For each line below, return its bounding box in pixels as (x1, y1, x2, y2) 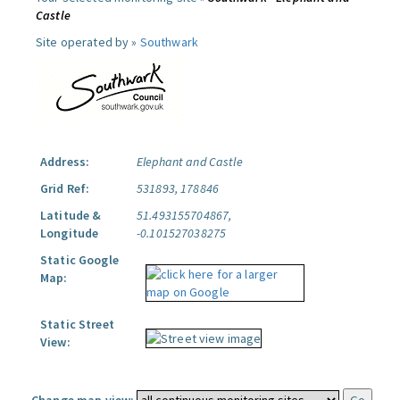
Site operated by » (36, 34, 140, 50)
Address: (40, 154, 90, 170)
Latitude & (40, 207, 102, 223)
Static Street (40, 316, 114, 332)
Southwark (139, 34, 198, 50)
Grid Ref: (40, 180, 90, 196)
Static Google (40, 252, 119, 268)
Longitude (40, 225, 99, 241)
